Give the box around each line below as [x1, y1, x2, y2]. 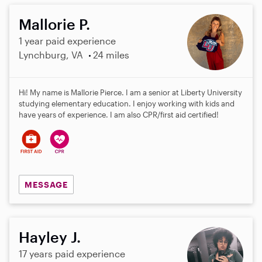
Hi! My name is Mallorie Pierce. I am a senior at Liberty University [19, 87, 242, 97]
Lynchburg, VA [19, 49, 83, 60]
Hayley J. [19, 228, 81, 246]
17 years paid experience [19, 248, 125, 260]
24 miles [92, 49, 129, 60]
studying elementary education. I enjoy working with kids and [19, 98, 235, 108]
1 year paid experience [19, 35, 116, 46]
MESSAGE [24, 179, 68, 189]
